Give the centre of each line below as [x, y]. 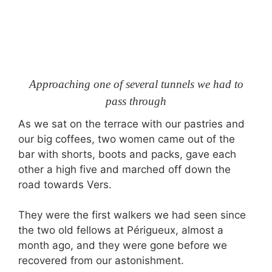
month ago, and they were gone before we [123, 245]
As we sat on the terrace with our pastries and [131, 124]
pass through [136, 101]
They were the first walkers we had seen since [132, 215]
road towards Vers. [65, 184]
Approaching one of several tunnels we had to [136, 84]
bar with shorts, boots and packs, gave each [127, 154]
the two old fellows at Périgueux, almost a [121, 230]
